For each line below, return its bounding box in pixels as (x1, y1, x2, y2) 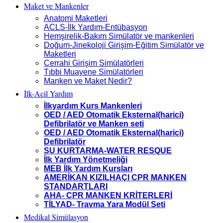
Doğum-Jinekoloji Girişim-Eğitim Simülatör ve (44, 41, 204, 49)
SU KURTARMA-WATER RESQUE (44, 146, 172, 155)
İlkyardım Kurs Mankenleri (44, 102, 142, 110)
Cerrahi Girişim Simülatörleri (44, 59, 144, 67)
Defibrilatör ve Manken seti (44, 119, 144, 128)
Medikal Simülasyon (24, 212, 88, 222)
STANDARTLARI (44, 182, 108, 191)
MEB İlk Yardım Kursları (44, 164, 132, 173)
